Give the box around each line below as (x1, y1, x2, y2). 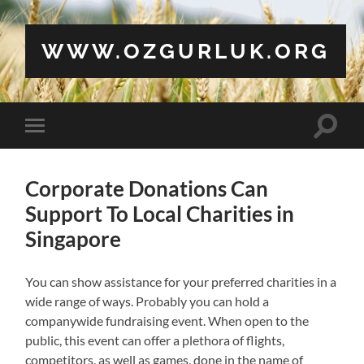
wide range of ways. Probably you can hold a (25, 292, 270, 309)
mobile (37, 143, 76, 158)
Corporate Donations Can (25, 175, 269, 201)
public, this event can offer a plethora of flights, (25, 331, 285, 348)
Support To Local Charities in (25, 200, 295, 227)
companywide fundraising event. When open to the (25, 312, 310, 328)
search (324, 136, 362, 152)
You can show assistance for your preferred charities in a (25, 273, 337, 289)
